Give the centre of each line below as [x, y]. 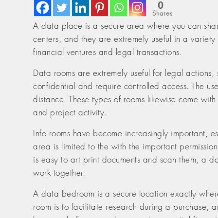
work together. [59, 173]
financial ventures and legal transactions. [108, 52]
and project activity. [70, 112]
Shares [163, 13]
